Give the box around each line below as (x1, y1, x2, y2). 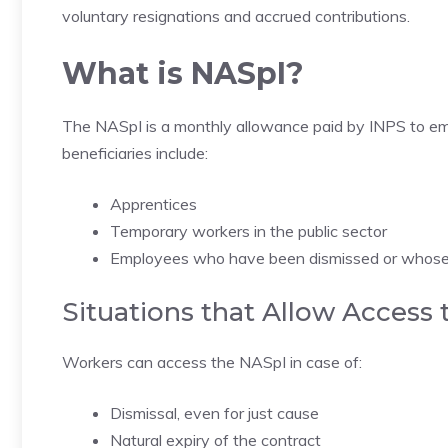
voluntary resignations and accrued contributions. (62, 6, 410, 26)
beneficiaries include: (62, 143, 208, 163)
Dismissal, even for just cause (110, 403, 319, 423)
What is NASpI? (62, 55, 304, 92)
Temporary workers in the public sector (110, 221, 387, 241)
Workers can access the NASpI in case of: (62, 352, 362, 372)
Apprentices (110, 194, 197, 214)
